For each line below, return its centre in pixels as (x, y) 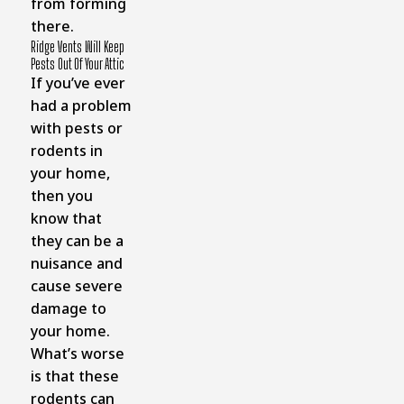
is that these (74, 376)
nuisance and (76, 263)
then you (61, 195)
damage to (68, 308)
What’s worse (77, 353)
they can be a (77, 240)
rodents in (66, 150)
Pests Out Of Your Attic (77, 63)
